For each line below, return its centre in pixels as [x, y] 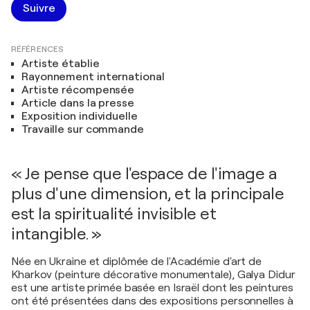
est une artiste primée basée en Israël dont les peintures [153, 288]
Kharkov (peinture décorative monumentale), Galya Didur [153, 274]
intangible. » [56, 234]
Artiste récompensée [78, 90]
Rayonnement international [93, 76]
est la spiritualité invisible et [113, 213]
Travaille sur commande [83, 129]
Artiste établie [61, 63]
